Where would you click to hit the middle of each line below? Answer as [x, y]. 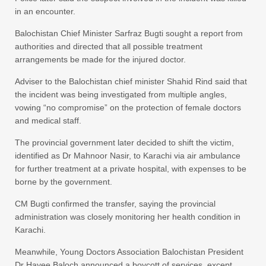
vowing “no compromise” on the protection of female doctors [128, 107]
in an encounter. [45, 11]
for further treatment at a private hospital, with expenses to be [131, 168]
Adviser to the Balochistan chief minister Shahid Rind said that [131, 81]
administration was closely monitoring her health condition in [128, 216]
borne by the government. [64, 181]
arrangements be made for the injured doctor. [100, 59]
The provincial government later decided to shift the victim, [124, 142]
